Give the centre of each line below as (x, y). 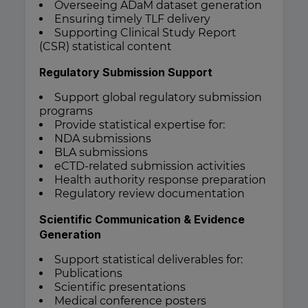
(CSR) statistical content (106, 47)
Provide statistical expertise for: (140, 125)
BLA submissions (101, 153)
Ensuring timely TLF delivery (132, 19)
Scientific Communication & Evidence (142, 220)
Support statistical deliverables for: (148, 260)
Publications (88, 274)
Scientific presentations (120, 287)
